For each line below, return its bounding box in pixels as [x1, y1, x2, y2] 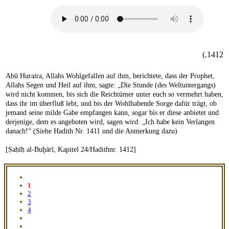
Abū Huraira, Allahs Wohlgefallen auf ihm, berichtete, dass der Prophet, [6, 72, 215, 80]
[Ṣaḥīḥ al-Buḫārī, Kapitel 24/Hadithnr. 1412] [6, 145, 136, 153]
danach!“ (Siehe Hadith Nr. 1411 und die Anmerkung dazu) [6, 127, 177, 135]
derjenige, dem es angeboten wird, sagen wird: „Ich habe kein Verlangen [6, 118, 215, 126]
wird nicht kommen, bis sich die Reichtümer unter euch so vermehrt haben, [6, 90, 223, 98]
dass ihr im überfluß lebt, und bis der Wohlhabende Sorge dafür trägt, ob [6, 99, 217, 107]
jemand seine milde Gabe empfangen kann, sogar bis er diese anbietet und [6, 108, 219, 117]
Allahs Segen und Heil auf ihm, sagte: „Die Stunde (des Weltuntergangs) [6, 81, 216, 89]
